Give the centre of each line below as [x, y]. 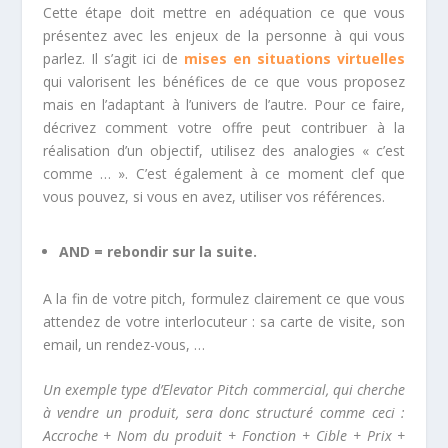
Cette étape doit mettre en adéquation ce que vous [224, 12]
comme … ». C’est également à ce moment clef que [224, 173]
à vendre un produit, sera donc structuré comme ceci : [224, 413]
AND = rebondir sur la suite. [157, 251]
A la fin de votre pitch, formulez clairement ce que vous [224, 298]
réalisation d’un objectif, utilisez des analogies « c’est [224, 150]
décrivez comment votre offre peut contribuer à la [224, 127]
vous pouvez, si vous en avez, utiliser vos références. [213, 196]
